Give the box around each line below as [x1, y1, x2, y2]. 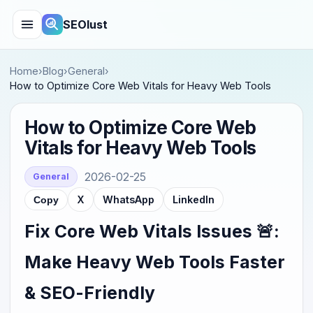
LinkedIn [173, 194, 214, 205]
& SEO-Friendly [24, 282, 156, 303]
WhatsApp [103, 194, 154, 205]
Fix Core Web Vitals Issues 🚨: [24, 221, 280, 242]
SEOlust [63, 17, 108, 31]
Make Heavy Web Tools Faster [24, 252, 286, 272]
